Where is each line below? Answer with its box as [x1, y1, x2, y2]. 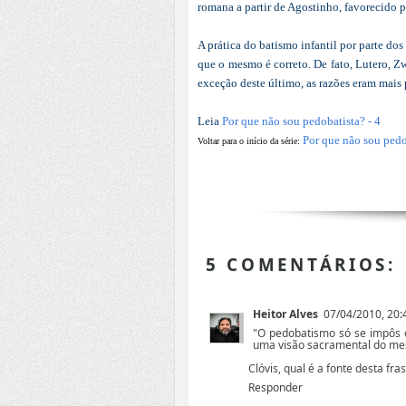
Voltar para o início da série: [198, 135, 303, 146]
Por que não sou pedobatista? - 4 [222, 113, 381, 128]
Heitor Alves [253, 306, 318, 323]
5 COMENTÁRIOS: [205, 253, 396, 276]
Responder [248, 380, 303, 396]
